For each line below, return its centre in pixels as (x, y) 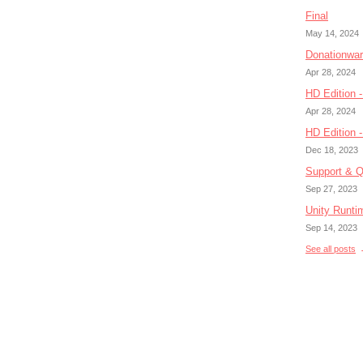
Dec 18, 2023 (332, 150)
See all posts (331, 249)
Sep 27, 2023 (331, 189)
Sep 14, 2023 (331, 228)
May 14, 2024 (332, 33)
